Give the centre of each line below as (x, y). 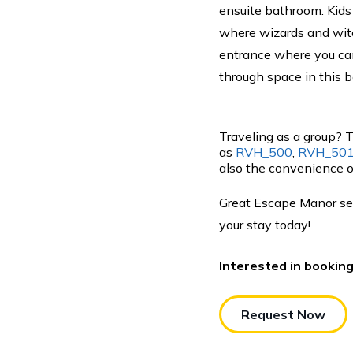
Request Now (283, 314)
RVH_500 (264, 152)
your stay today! (265, 224)
